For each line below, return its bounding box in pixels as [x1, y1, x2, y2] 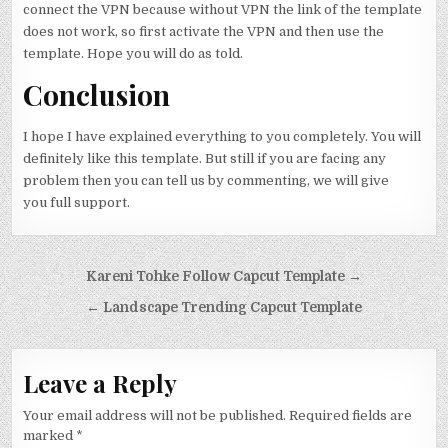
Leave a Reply [23, 367, 178, 400]
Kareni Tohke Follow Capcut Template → [86, 269, 362, 285]
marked [23, 428, 77, 444]
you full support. [23, 195, 131, 211]
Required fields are [289, 408, 413, 424]
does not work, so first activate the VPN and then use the [23, 23, 385, 39]
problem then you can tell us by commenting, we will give [23, 173, 390, 189]
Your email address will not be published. [23, 408, 287, 424]
